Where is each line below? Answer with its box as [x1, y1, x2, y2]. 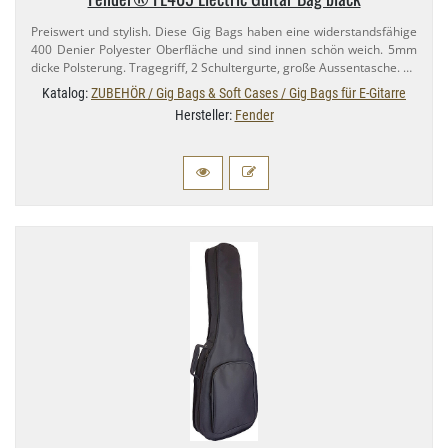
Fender [234, 107, 274, 124]
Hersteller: [174, 107, 235, 124]
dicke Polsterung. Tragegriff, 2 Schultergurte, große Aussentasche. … [31, 59, 412, 77]
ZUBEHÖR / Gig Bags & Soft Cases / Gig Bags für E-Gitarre [91, 85, 406, 102]
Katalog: [42, 85, 91, 102]
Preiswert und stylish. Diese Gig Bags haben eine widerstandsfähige [31, 23, 417, 41]
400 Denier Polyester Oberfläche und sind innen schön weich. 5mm [31, 41, 417, 59]
